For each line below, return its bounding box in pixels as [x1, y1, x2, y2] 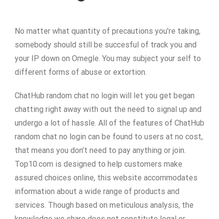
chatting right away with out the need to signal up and [15, 105, 201, 114]
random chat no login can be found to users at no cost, [15, 132, 203, 141]
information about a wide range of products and [15, 187, 179, 196]
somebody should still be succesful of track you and [15, 40, 197, 49]
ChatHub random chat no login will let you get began [15, 91, 195, 100]
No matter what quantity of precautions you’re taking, [15, 26, 200, 36]
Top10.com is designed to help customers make [15, 159, 182, 169]
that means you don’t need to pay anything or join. [15, 146, 186, 155]
